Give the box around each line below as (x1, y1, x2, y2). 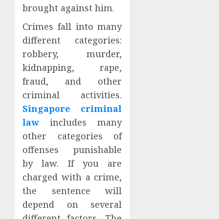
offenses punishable (22, 144, 122, 156)
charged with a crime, (22, 171, 122, 183)
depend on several (22, 198, 122, 211)
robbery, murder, (22, 48, 122, 60)
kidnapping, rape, (22, 62, 122, 74)
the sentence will (22, 185, 122, 197)
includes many (39, 116, 122, 129)
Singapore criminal (22, 103, 122, 115)
